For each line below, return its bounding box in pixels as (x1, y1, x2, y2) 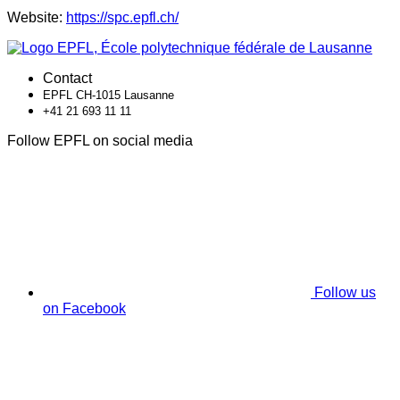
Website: (7, 10, 66, 26)
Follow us (314, 285, 376, 301)
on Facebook (43, 301, 126, 317)
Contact (43, 71, 92, 87)
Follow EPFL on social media (7, 133, 193, 149)
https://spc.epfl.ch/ (66, 10, 179, 26)
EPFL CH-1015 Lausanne (43, 88, 174, 103)
